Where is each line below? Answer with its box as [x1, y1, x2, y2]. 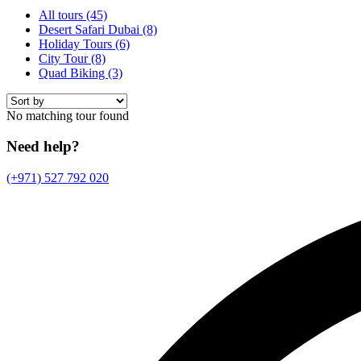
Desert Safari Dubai [39, 22, 143, 36]
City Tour [39, 51, 91, 65]
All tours [39, 7, 86, 22]
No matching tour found [6, 108, 129, 122]
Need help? [6, 138, 80, 156]
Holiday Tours [39, 36, 115, 51]
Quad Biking [39, 65, 108, 80]
